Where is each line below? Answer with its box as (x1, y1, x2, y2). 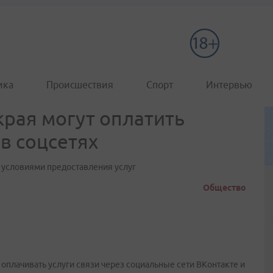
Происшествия (46, 79, 113, 90)
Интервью (206, 79, 252, 90)
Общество (203, 183, 246, 193)
